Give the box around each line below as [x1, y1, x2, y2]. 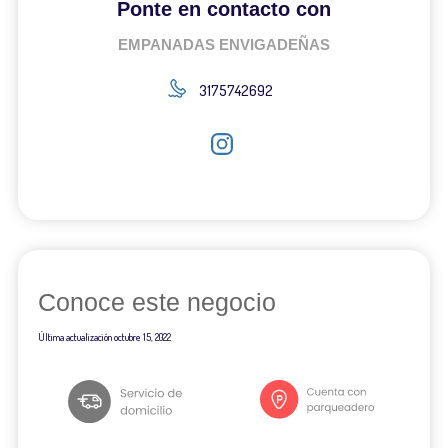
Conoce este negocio [37, 288, 276, 317]
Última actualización [37, 331, 114, 344]
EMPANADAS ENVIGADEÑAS [118, 35, 330, 53]
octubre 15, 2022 [113, 331, 171, 344]
